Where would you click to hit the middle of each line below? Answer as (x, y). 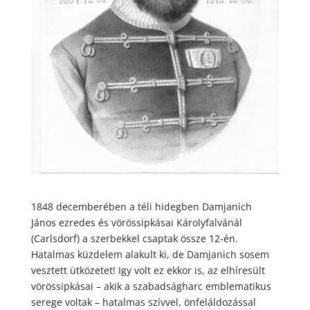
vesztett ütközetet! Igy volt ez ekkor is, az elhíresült (148, 271)
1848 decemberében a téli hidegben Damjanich (141, 207)
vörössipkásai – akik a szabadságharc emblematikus (151, 286)
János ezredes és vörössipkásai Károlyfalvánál (136, 223)
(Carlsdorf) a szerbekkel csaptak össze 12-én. (134, 239)
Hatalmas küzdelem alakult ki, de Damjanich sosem (150, 255)
